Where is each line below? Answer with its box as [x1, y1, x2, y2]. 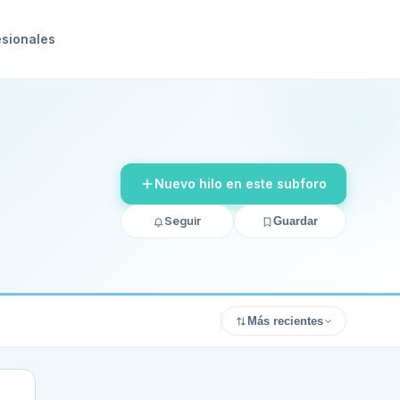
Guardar [273, 215, 319, 228]
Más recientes [247, 314, 323, 328]
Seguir [164, 214, 202, 228]
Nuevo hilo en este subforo [154, 176, 327, 191]
